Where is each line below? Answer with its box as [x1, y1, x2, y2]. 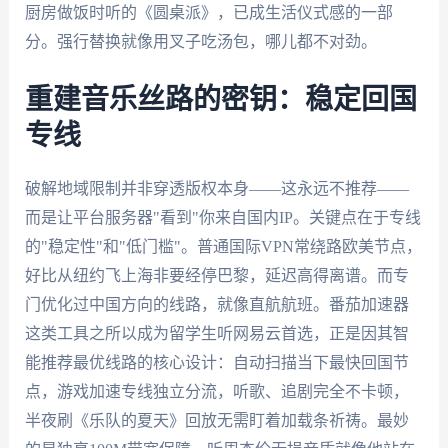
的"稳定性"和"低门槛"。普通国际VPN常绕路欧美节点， [24, 237, 422, 255]
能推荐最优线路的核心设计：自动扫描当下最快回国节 [24, 353, 409, 371]
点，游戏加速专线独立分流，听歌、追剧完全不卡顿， [24, 382, 409, 400]
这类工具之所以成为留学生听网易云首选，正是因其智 [24, 324, 409, 342]
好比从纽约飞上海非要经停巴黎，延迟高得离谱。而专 [24, 266, 409, 284]
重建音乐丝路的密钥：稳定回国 [24, 85, 417, 114]
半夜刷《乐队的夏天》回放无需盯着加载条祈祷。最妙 [24, 411, 409, 429]
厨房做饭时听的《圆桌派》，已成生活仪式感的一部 [24, 4, 393, 22]
